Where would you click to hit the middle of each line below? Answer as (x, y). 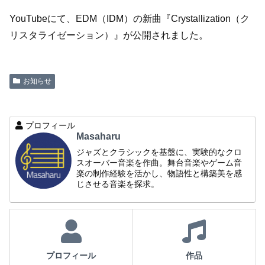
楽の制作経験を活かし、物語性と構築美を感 (159, 173)
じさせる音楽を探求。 (118, 184)
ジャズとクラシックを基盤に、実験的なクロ (159, 152)
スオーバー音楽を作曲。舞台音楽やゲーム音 (159, 162)
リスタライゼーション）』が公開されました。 (109, 35)
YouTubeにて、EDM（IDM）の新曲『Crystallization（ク (130, 18)
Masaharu (106, 137)
